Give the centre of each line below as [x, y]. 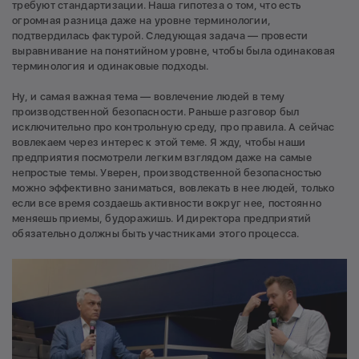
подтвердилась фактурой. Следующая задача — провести [160, 35]
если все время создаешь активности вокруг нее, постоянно [167, 203]
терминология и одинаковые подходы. [111, 66]
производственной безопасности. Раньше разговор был [156, 111]
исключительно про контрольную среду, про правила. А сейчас [173, 127]
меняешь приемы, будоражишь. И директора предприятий [162, 218]
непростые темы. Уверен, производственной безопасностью [167, 172]
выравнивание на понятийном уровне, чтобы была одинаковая [174, 50]
